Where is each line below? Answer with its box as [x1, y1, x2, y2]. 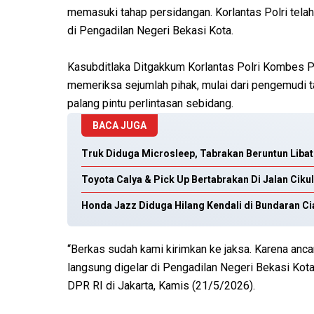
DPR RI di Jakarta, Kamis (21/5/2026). [67, 279, 255, 293]
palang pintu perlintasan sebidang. [67, 97, 233, 111]
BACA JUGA [93, 120, 146, 132]
